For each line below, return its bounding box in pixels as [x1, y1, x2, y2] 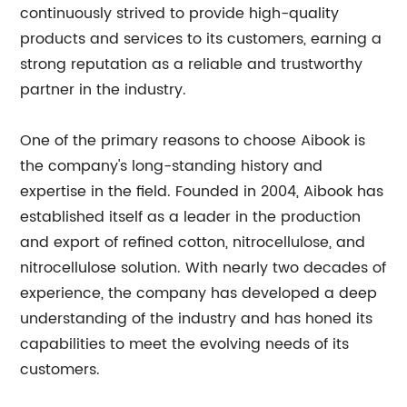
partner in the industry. [20, 78, 187, 102]
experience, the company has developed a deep [20, 282, 378, 305]
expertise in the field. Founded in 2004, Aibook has [20, 180, 384, 203]
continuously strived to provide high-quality [20, 2, 340, 25]
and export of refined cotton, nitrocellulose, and [20, 231, 366, 254]
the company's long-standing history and [20, 154, 323, 178]
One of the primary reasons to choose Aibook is [20, 129, 366, 153]
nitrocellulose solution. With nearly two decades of [20, 256, 387, 280]
